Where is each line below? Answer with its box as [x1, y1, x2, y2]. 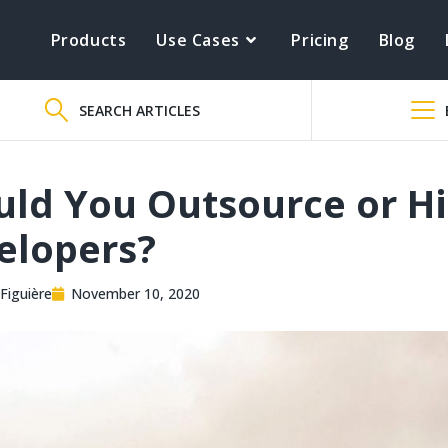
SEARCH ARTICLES [78, 100, 200, 120]
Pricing [291, 29, 349, 51]
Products [50, 29, 127, 51]
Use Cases [156, 29, 240, 51]
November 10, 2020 [71, 284, 200, 303]
